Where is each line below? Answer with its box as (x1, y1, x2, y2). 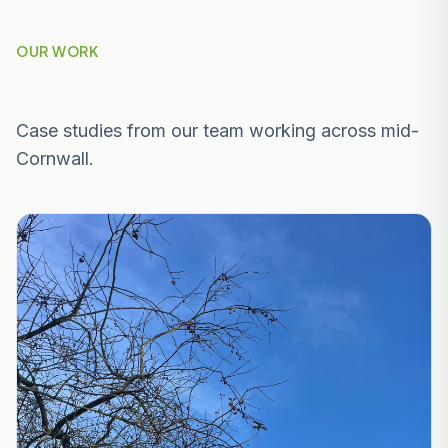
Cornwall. (16, 148, 94, 169)
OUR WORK (16, 42, 99, 60)
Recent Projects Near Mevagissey (16, 74, 395, 104)
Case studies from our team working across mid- (16, 120, 419, 141)
